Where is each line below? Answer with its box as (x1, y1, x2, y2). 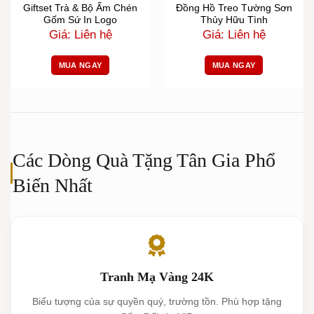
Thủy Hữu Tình (200, 14, 268, 25)
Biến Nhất (13, 175, 93, 197)
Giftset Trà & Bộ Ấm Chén (23, 2, 137, 13)
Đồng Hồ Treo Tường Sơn (175, 2, 292, 13)
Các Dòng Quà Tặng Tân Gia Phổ (13, 149, 276, 172)
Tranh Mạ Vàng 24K (100, 270, 214, 285)
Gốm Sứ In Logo (43, 14, 117, 25)
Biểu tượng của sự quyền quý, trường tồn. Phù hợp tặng (32, 296, 282, 308)
